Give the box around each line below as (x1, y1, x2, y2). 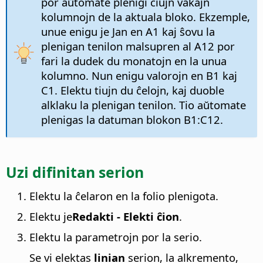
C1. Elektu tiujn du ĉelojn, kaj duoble (41, 82, 224, 97)
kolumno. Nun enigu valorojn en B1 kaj (41, 68, 237, 83)
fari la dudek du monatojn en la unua (41, 53, 227, 68)
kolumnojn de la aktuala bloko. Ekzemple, (41, 9, 250, 24)
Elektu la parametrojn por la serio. (29, 229, 202, 244)
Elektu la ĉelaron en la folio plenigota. (29, 188, 218, 203)
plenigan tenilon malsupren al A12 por (41, 38, 235, 53)
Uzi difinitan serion (6, 162, 144, 183)
